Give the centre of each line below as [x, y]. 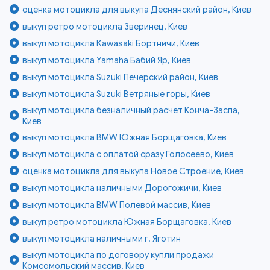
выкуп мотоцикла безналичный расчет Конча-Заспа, [131, 110]
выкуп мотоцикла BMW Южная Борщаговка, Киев [125, 137]
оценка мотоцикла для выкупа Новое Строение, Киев [133, 171]
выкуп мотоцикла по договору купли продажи [118, 255]
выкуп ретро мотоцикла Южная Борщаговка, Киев [127, 221]
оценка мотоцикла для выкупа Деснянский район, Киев [137, 9]
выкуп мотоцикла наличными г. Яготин [102, 238]
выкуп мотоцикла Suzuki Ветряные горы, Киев [117, 94]
